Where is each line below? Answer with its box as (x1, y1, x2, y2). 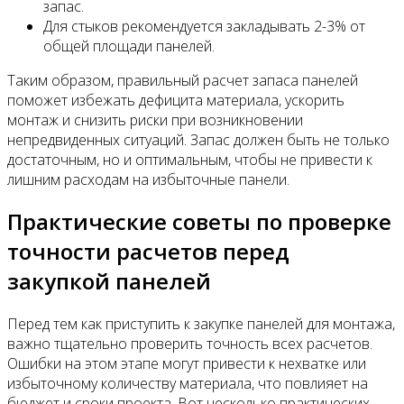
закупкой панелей (7, 266, 211, 297)
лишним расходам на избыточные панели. (7, 169, 289, 189)
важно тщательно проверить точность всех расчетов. (7, 334, 372, 354)
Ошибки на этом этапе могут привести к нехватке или (7, 353, 366, 374)
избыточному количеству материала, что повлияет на (7, 373, 368, 394)
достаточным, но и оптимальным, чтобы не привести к (7, 149, 372, 170)
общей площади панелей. (43, 35, 215, 56)
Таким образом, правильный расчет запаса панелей (7, 69, 358, 90)
